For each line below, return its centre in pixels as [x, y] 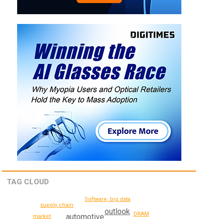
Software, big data [107, 199]
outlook [117, 212]
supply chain [57, 205]
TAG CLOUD [28, 182]
